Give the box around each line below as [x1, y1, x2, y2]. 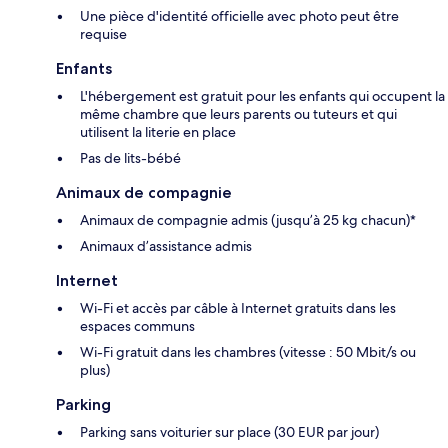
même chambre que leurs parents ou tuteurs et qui [80, 105, 397, 124]
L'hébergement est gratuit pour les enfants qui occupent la [80, 87, 445, 106]
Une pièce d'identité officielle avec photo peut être [80, 7, 399, 26]
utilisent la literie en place [80, 123, 236, 142]
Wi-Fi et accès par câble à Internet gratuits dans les [80, 299, 396, 318]
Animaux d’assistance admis [80, 237, 252, 256]
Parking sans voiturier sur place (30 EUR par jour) [80, 423, 379, 442]
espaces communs [80, 317, 195, 336]
